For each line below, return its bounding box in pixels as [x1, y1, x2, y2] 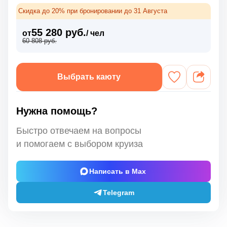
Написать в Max [89, 167, 146, 175]
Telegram [102, 188, 134, 197]
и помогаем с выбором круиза [16, 138, 143, 149]
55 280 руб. [31, 26, 86, 38]
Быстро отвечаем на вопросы [16, 125, 141, 136]
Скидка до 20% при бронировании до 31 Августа [18, 7, 167, 15]
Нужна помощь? [16, 105, 97, 117]
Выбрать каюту [57, 72, 121, 81]
